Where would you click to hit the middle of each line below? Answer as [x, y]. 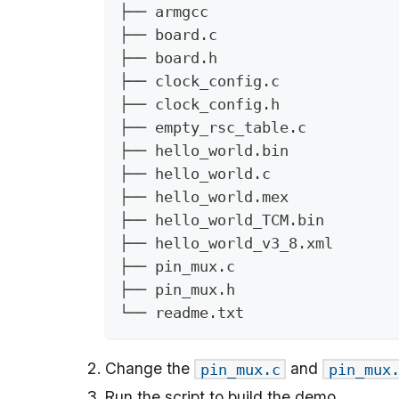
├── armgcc [164, 11]
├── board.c [168, 34]
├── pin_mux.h [177, 289]
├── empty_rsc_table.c [213, 127]
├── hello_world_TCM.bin [222, 220]
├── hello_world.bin [204, 150]
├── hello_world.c [195, 173]
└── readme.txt [182, 312]
